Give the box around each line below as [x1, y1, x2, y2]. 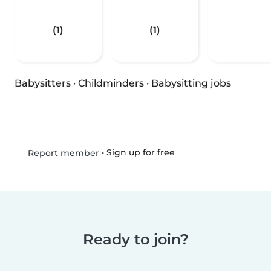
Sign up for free [106, 147, 175, 158]
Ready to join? [82, 230, 189, 249]
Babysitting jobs [151, 77, 231, 90]
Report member [25, 148, 99, 159]
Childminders [78, 77, 144, 90]
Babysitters [15, 77, 71, 90]
